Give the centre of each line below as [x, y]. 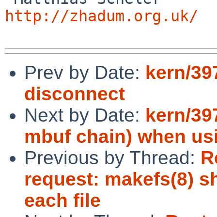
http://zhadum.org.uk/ [101, 16]
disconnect [75, 93]
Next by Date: [85, 115]
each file [62, 200]
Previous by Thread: [112, 157]
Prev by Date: [85, 72]
